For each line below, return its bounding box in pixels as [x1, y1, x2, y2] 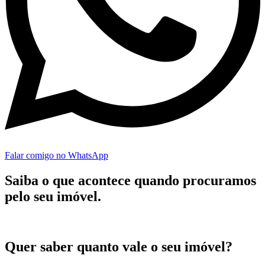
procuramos [183, 173, 256, 189]
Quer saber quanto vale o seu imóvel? [5, 239, 232, 255]
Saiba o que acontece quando [5, 173, 183, 189]
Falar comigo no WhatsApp [5, 150, 108, 161]
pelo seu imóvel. [5, 189, 101, 205]
